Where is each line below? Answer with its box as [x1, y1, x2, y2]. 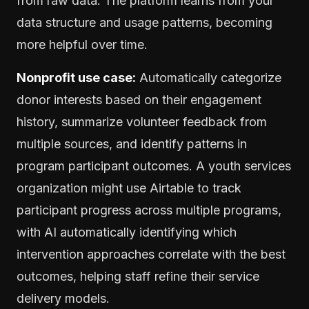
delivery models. [17, 290, 110, 306]
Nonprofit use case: [17, 70, 136, 85]
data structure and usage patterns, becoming [17, 14, 272, 30]
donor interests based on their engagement [17, 92, 261, 107]
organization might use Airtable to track [17, 180, 241, 195]
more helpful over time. [17, 37, 148, 52]
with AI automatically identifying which [17, 224, 237, 239]
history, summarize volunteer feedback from [17, 114, 267, 129]
